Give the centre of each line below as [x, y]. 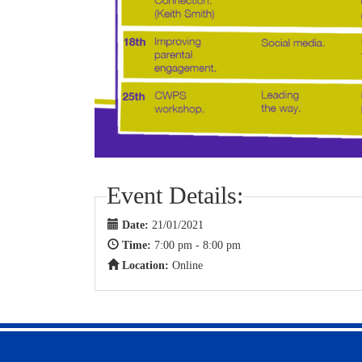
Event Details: [175, 195]
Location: [147, 265]
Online [187, 265]
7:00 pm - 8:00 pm [198, 245]
